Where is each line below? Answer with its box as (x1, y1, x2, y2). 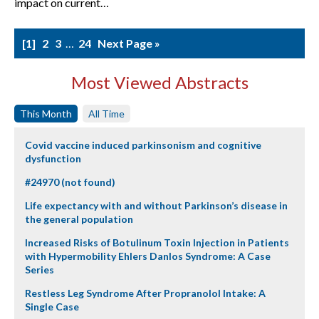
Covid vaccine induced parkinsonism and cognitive (25, 139, 261, 151)
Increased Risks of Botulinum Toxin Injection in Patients (25, 236, 289, 249)
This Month (20, 108, 72, 120)
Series (25, 263, 54, 276)
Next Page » (98, 36, 160, 50)
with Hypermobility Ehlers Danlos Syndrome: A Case (25, 250, 271, 262)
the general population (25, 213, 133, 225)
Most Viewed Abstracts (70, 72, 249, 93)
